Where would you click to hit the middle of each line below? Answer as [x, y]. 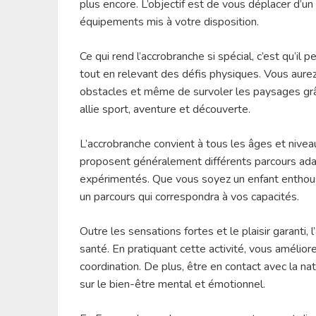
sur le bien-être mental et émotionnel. [173, 285]
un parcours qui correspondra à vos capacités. [190, 197]
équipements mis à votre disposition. [170, 22]
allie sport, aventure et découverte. [165, 110]
